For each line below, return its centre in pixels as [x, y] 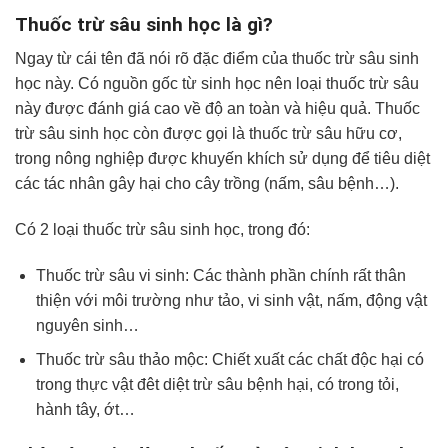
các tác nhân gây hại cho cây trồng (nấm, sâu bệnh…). [207, 184]
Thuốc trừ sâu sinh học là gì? [144, 24]
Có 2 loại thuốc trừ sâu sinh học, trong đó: [162, 229]
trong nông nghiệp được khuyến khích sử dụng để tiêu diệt [222, 159]
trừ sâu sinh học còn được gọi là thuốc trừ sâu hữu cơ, [208, 134]
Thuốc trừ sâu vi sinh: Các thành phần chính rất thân [220, 275]
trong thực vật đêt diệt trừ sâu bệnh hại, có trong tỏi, [217, 385]
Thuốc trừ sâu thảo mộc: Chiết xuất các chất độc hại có [229, 360]
